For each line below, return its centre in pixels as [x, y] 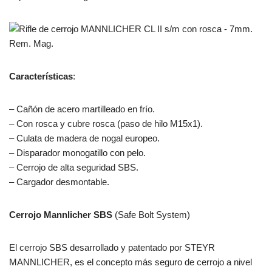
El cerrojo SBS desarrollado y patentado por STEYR [112, 248]
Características [41, 76]
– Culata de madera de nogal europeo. [84, 138]
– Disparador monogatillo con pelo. [77, 153]
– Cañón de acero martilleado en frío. [82, 109]
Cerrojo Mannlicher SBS [61, 215]
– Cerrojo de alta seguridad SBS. [74, 168]
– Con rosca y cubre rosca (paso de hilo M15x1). [106, 124]
